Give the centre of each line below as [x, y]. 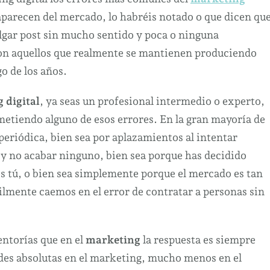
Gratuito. [99, 43]
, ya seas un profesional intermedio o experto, [152, 101]
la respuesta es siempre [198, 239]
